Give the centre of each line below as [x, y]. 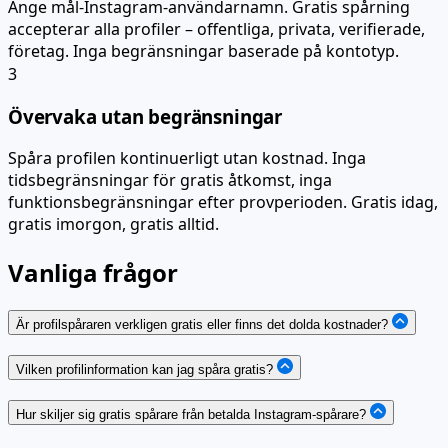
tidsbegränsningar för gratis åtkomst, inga [170, 180]
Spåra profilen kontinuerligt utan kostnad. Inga [187, 158]
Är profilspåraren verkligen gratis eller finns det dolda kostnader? [202, 325]
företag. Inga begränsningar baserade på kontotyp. [203, 50]
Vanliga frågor [93, 273]
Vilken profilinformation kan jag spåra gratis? [144, 369]
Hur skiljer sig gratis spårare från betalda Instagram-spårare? [193, 414]
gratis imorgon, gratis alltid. [113, 224]
